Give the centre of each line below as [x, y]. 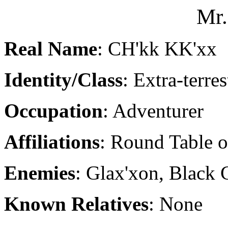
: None [176, 204]
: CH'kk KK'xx [157, 49]
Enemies [40, 173]
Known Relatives [76, 204]
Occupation [53, 111]
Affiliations [52, 142]
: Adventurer [153, 111]
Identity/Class [63, 80]
